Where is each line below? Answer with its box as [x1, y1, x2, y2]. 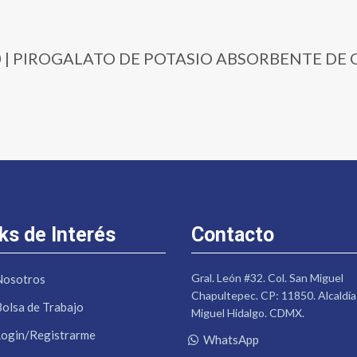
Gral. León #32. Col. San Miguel [191, 271, 344, 285]
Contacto [191, 223, 275, 247]
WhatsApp [203, 332, 260, 347]
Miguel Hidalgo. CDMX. [191, 306, 305, 320]
